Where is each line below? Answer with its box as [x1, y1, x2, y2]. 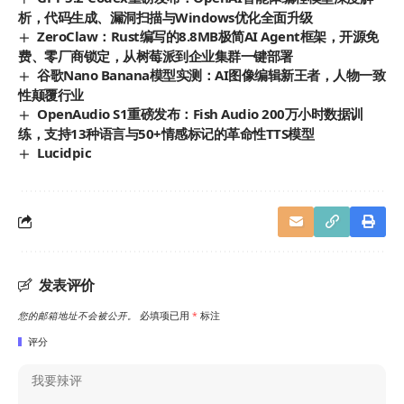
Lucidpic [37, 142, 92, 161]
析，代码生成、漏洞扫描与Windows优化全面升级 [18, 7, 313, 26]
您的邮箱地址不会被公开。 [18, 308, 137, 322]
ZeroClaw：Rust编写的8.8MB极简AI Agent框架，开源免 [37, 26, 379, 45]
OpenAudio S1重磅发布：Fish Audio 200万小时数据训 [37, 104, 363, 123]
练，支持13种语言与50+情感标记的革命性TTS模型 [18, 124, 315, 142]
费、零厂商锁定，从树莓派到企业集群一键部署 [18, 46, 293, 65]
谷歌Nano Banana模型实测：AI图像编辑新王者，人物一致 [37, 65, 386, 84]
